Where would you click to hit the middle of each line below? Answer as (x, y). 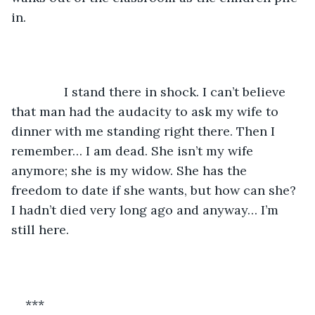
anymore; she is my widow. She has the (131, 170)
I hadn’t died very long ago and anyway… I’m (147, 210)
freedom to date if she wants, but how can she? (155, 190)
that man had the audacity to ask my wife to (147, 111)
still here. (42, 229)
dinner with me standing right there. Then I (145, 131)
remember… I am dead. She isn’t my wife (134, 150)
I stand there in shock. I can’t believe (157, 91)
